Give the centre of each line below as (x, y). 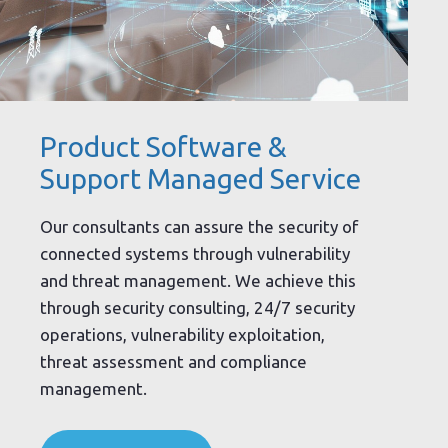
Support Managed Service (200, 178)
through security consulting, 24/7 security (197, 308)
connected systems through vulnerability (195, 254)
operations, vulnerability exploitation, (182, 335)
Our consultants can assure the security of (199, 227)
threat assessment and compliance (173, 362)
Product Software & (163, 146)
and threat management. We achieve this (198, 281)
